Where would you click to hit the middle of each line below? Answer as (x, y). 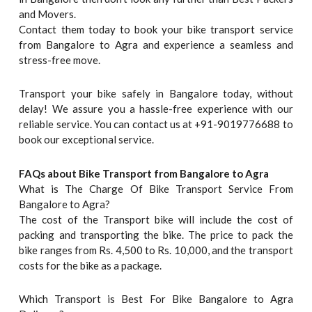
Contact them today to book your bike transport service (156, 30)
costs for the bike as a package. (91, 265)
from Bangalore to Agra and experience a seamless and (156, 45)
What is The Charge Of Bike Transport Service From (156, 188)
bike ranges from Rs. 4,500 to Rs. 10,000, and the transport (156, 250)
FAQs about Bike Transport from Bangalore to (132, 173)
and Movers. (48, 14)
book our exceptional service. (87, 140)
